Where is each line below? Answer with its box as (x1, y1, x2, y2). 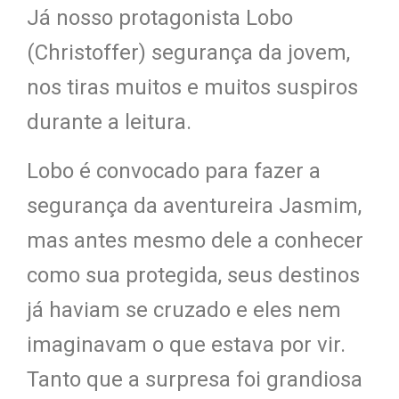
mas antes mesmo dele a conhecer (27, 227, 363, 253)
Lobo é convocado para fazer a (27, 158, 321, 183)
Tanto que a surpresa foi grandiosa (27, 366, 362, 392)
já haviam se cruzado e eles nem (27, 297, 341, 322)
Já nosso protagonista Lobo (27, 4, 293, 30)
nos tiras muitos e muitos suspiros (27, 74, 358, 100)
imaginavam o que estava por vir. (27, 331, 346, 357)
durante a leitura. (27, 109, 191, 134)
